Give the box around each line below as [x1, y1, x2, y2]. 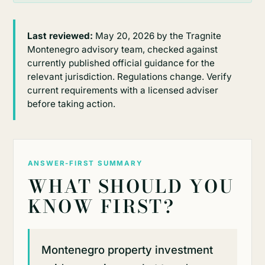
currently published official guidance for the [27, 57, 215, 69]
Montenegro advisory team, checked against [27, 44, 218, 56]
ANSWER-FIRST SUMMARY [27, 159, 143, 168]
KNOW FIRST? [27, 193, 175, 221]
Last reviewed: [27, 30, 93, 42]
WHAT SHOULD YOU [27, 173, 234, 201]
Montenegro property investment [41, 243, 213, 257]
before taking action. [27, 98, 115, 110]
